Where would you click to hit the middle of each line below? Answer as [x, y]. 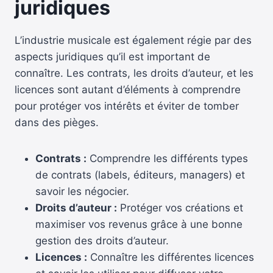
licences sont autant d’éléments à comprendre [128, 89]
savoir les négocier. [82, 191]
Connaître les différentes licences [171, 257]
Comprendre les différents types [167, 158]
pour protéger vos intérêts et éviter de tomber [127, 106]
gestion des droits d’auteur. [102, 240]
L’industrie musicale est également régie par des [133, 40]
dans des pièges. [57, 122]
